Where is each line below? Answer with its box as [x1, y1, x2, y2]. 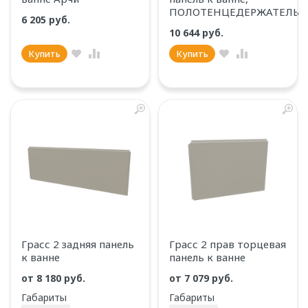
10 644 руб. [169, 26, 226, 39]
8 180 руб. [36, 272, 88, 285]
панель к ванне [169, 250, 245, 264]
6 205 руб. [21, 13, 73, 26]
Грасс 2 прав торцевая [169, 237, 286, 251]
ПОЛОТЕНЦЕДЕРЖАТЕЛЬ [169, 5, 299, 19]
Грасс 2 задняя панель [21, 237, 134, 251]
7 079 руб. [184, 272, 236, 285]
